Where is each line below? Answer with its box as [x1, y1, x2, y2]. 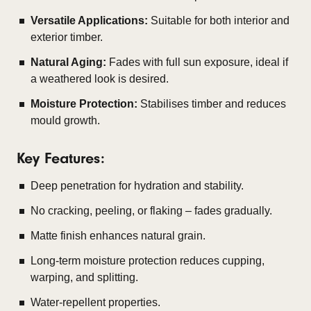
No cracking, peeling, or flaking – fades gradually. [31, 204, 272, 217]
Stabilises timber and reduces [137, 97, 286, 110]
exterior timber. [31, 31, 103, 43]
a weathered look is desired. [31, 72, 169, 85]
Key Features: [17, 149, 105, 167]
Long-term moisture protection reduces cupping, [31, 254, 264, 267]
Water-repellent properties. [31, 296, 160, 308]
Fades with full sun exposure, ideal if [106, 56, 288, 68]
